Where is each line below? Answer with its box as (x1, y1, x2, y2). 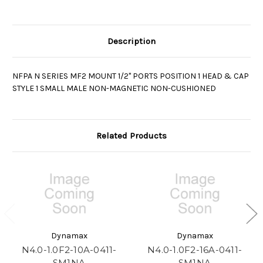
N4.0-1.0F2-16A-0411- (147, 244, 242, 256)
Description (107, 36, 156, 47)
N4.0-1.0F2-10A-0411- (21, 244, 117, 256)
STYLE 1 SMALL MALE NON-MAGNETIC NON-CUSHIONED (12, 83, 216, 94)
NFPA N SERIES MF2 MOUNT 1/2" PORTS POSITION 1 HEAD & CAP (12, 71, 249, 82)
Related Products (96, 130, 167, 141)
